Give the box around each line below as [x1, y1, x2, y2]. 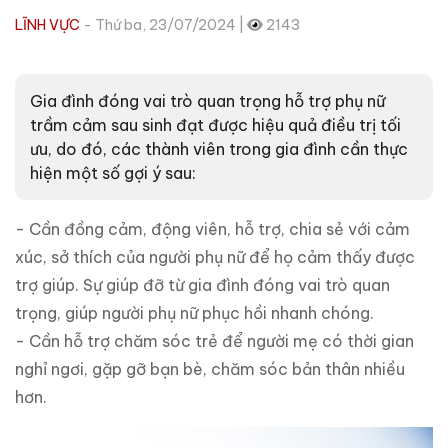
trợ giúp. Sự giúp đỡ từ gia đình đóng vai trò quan [15, 275, 390, 295]
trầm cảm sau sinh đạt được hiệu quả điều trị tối [30, 115, 401, 135]
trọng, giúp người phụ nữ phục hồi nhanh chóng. [15, 303, 374, 323]
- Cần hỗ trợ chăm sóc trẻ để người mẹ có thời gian [15, 331, 414, 351]
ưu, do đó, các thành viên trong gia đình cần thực [30, 139, 408, 159]
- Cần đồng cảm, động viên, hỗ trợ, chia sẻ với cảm [15, 219, 410, 239]
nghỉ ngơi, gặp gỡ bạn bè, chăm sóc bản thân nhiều [15, 359, 405, 379]
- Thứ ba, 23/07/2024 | [83, 16, 247, 34]
